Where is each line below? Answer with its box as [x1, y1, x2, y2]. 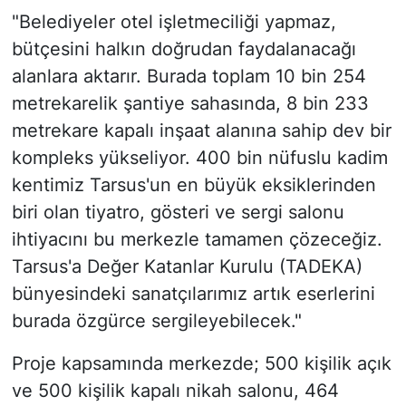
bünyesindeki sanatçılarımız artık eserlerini [11, 283, 375, 305]
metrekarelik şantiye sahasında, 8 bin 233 [11, 92, 369, 115]
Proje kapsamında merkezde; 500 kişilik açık [11, 353, 391, 375]
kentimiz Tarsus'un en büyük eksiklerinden [11, 174, 376, 197]
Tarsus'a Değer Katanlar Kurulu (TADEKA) [11, 256, 362, 278]
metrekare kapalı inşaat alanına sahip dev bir [11, 120, 391, 142]
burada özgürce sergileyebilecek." [11, 310, 302, 333]
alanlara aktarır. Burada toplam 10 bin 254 [11, 65, 366, 88]
